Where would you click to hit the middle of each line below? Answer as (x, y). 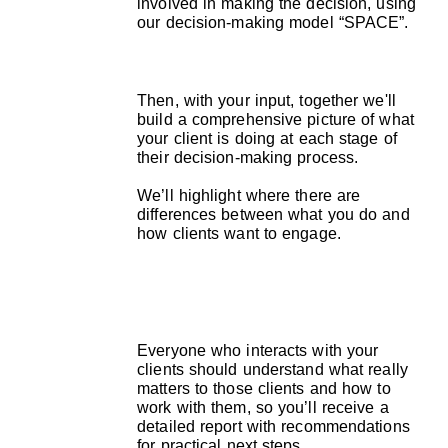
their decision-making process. (248, 158)
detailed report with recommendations (273, 426)
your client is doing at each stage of (267, 139)
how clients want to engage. (239, 234)
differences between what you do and (273, 215)
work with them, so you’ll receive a (263, 407)
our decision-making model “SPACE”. (273, 22)
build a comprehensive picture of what (275, 120)
